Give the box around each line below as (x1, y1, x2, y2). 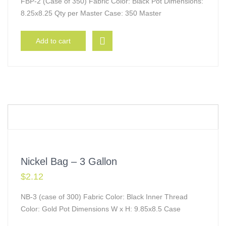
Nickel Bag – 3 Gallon (21, 156, 117, 167)
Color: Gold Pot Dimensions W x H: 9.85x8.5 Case (21, 205, 181, 213)
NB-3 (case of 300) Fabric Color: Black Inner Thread (21, 193, 188, 201)
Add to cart (36, 37, 71, 45)
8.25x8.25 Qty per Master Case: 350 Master (21, 9, 161, 17)
